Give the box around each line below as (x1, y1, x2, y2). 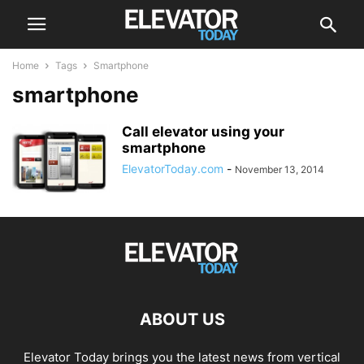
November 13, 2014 (235, 163, 324, 175)
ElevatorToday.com (122, 162, 223, 175)
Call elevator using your (122, 123, 284, 140)
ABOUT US (139, 310, 225, 329)
